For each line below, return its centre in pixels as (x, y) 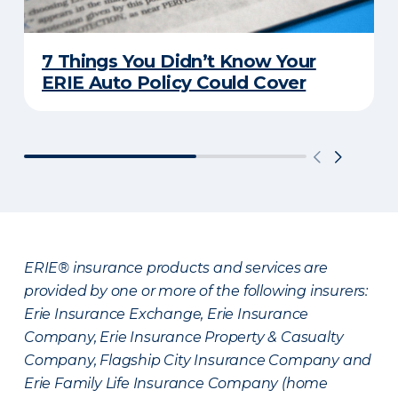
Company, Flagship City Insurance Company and (198, 360)
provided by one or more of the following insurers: (196, 291)
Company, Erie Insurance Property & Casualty (184, 337)
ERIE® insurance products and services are (176, 268)
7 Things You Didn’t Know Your (179, 61)
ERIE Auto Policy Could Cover (174, 83)
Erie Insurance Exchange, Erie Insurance (167, 314)
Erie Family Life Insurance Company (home (176, 383)
